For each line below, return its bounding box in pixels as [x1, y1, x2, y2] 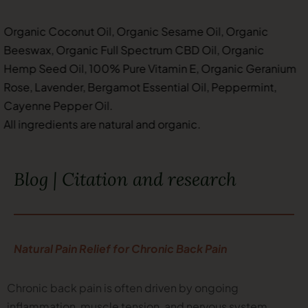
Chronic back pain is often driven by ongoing [7, 280, 239, 295]
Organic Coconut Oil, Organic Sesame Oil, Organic [7, 23, 272, 38]
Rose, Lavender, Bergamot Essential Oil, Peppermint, [7, 79, 280, 94]
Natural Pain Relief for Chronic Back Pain [14, 241, 227, 256]
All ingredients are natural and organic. [7, 116, 204, 131]
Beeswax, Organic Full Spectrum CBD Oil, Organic [7, 42, 267, 57]
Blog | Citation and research [14, 167, 236, 190]
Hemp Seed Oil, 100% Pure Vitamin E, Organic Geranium [7, 60, 300, 76]
